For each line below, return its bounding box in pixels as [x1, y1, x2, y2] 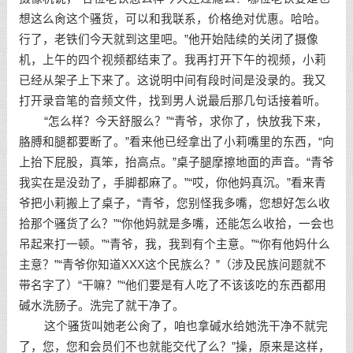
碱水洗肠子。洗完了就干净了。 [18, 299, 184, 312]
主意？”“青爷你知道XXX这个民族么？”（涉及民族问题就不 [18, 258, 326, 271]
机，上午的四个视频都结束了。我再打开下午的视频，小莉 [18, 54, 326, 66]
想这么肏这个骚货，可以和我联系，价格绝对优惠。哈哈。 [18, 13, 326, 25]
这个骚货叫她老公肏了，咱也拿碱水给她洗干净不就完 [18, 320, 328, 333]
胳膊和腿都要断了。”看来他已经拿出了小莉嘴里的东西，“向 [18, 136, 334, 148]
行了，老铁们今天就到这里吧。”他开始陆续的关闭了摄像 [18, 33, 318, 46]
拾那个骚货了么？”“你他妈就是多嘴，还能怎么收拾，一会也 [18, 217, 334, 230]
